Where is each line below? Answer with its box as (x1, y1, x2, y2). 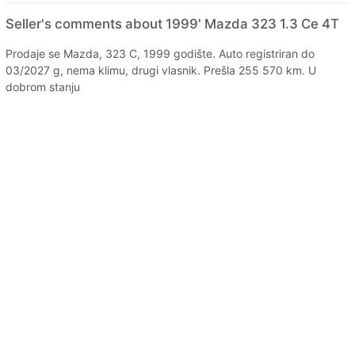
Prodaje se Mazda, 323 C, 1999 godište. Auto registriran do (6, 46, 315, 60)
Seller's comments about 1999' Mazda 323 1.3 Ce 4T (6, 15, 339, 32)
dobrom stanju (6, 79, 80, 94)
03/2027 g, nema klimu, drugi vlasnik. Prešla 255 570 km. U (6, 63, 316, 77)
